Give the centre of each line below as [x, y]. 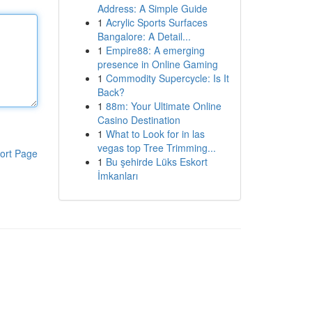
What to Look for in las [155, 134]
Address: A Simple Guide [152, 8]
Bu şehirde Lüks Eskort [156, 162]
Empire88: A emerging [155, 50]
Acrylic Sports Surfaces [156, 22]
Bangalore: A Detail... [144, 36]
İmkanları [117, 175]
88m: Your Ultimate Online [163, 106]
